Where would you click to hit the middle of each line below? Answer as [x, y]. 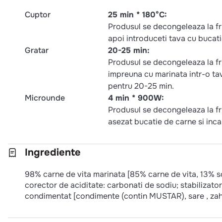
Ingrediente [53, 152]
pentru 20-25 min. [141, 86]
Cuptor [38, 14]
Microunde [45, 98]
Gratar [37, 50]
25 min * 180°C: [138, 14]
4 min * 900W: [136, 98]
